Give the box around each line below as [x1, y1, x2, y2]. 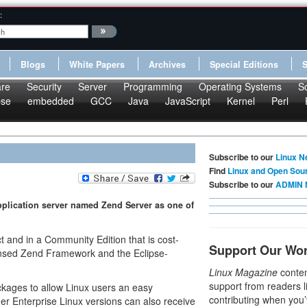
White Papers [69, 58, 125, 71]
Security [27, 79, 62, 93]
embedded [27, 94, 74, 108]
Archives [149, 58, 186, 71]
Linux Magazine [209, 265, 278, 279]
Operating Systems [199, 79, 282, 93]
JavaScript [165, 94, 210, 108]
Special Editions [210, 58, 278, 71]
